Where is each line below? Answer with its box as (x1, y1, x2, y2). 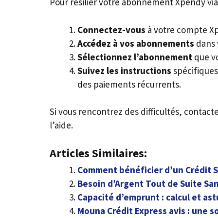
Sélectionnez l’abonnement (77, 51, 192, 63)
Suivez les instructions (77, 64, 171, 76)
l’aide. (50, 119, 73, 131)
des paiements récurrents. (77, 78, 181, 90)
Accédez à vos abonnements (77, 37, 194, 49)
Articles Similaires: (50, 145, 147, 160)
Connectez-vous (77, 23, 145, 36)
